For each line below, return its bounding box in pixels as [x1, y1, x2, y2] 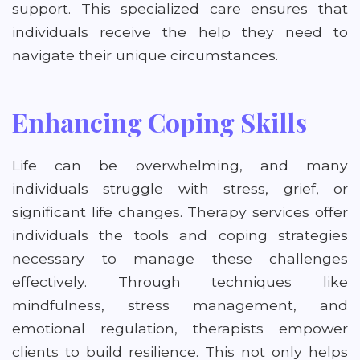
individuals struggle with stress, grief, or [12, 180, 348, 197]
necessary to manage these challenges [12, 250, 348, 267]
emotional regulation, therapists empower [12, 320, 348, 337]
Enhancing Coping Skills [12, 104, 307, 139]
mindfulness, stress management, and [12, 297, 348, 313]
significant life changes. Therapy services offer [12, 203, 348, 220]
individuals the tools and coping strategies [12, 227, 348, 243]
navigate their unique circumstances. [12, 47, 278, 63]
